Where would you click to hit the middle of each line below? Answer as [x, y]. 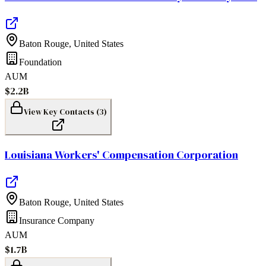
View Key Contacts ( [61, 111]
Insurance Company [57, 220]
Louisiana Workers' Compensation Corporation [121, 155]
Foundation [40, 62]
